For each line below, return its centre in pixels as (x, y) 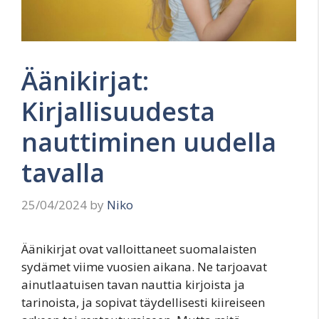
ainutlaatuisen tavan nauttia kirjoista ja (133, 284)
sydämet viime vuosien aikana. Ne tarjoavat (144, 266)
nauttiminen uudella (149, 142)
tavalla (63, 173)
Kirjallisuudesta (118, 112)
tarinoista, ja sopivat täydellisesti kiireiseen (143, 302)
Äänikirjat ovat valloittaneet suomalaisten (139, 249)
